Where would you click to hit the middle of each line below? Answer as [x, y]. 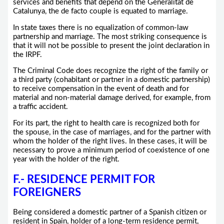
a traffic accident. [40, 107]
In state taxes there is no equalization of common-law [100, 27]
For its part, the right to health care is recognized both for [106, 123]
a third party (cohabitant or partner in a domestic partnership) [111, 80]
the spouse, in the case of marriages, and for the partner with [111, 132]
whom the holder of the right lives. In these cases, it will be [110, 141]
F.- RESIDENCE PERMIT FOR [84, 179]
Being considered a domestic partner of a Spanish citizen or [109, 212]
